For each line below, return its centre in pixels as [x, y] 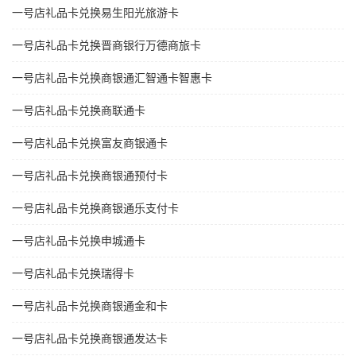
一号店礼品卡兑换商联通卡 [79, 111]
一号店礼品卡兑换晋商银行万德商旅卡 [106, 46]
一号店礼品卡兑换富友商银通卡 [90, 143]
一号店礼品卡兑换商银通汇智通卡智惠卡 [112, 78]
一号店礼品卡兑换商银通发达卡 [90, 339]
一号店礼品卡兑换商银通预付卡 [90, 176]
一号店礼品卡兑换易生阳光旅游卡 [95, 13]
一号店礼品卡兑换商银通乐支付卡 [95, 209]
